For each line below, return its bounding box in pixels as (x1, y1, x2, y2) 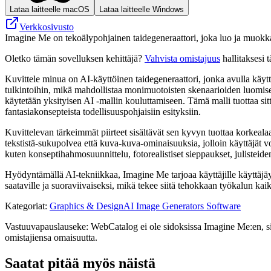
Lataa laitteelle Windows (99, 4, 184, 14)
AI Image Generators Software (123, 200, 241, 211)
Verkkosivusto (19, 21, 74, 32)
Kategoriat (5, 200, 45, 211)
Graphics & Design (50, 200, 123, 211)
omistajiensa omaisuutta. (5, 232, 97, 243)
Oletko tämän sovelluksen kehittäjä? (5, 53, 145, 64)
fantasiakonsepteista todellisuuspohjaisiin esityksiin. (5, 106, 201, 117)
